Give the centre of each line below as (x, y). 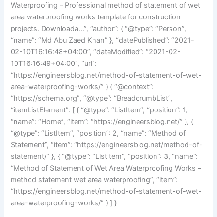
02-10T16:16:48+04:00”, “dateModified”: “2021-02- (96, 52)
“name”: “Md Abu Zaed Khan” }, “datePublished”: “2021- (103, 40)
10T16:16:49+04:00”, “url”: (54, 64)
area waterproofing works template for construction (96, 17)
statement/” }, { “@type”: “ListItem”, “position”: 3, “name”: (104, 157)
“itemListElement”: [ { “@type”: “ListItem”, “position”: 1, (99, 110)
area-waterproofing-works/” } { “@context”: (82, 87)
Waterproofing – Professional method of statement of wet (106, 6)
